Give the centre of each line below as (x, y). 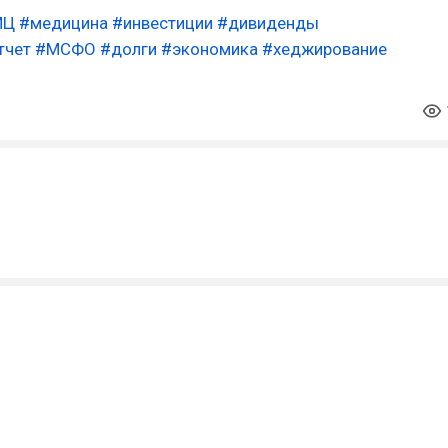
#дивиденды (268, 23)
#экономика (209, 49)
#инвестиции (162, 23)
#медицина (63, 23)
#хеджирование (324, 49)
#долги (128, 49)
